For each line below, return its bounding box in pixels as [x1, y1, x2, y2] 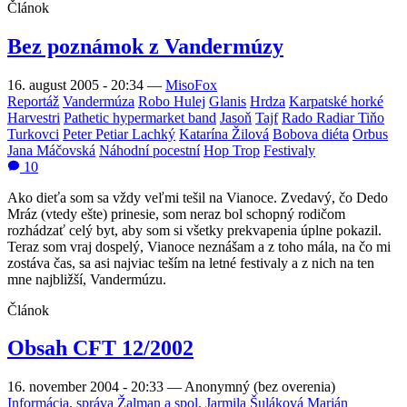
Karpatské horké [289, 93, 383, 109]
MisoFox [165, 76, 217, 93]
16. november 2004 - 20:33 [7, 379, 167, 395]
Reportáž [7, 93, 59, 109]
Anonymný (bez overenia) [184, 379, 335, 395]
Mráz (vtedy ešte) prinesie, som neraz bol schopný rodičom [7, 205, 345, 222]
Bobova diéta [273, 125, 349, 142]
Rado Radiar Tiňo [282, 109, 384, 125]
